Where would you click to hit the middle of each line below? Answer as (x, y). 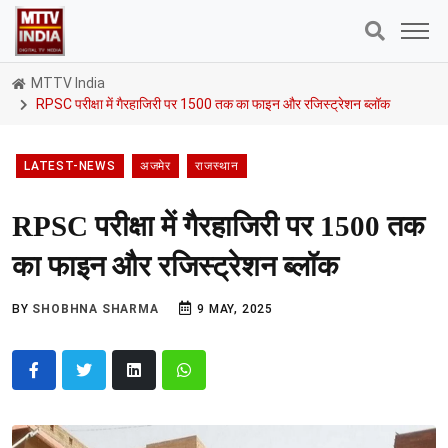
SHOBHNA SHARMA (95, 309)
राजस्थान (217, 166)
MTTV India (66, 83)
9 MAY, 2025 (233, 309)
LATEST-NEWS (70, 166)
